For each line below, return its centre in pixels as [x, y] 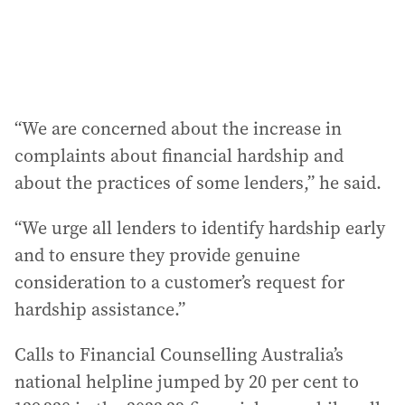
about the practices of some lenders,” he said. [198, 183]
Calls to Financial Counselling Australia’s [179, 354]
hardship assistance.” [100, 309]
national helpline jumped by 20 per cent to [187, 381]
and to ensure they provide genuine [157, 255]
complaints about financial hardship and [179, 155]
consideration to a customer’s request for [179, 282]
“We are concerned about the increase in [178, 128]
